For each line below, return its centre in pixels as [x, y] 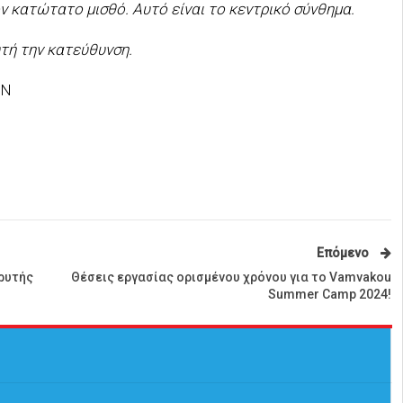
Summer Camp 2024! [329, 295]
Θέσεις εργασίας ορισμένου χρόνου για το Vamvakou [231, 278]
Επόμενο [344, 253]
